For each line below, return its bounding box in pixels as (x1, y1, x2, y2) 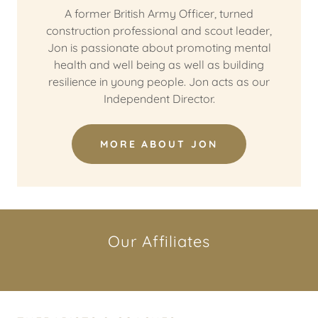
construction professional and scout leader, (46, 23, 272, 38)
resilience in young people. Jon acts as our (48, 75, 270, 89)
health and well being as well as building (54, 57, 264, 72)
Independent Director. (103, 92, 215, 106)
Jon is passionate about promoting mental (47, 40, 271, 55)
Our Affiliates (107, 231, 211, 251)
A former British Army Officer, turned (65, 6, 253, 21)
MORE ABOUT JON (99, 138, 219, 150)
